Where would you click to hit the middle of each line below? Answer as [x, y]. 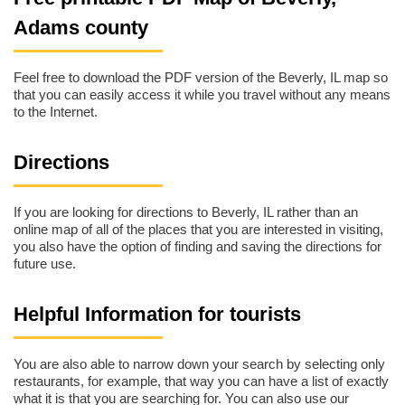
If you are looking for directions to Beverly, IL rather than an [186, 212]
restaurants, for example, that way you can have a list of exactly [201, 381]
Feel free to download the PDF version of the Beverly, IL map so [201, 78]
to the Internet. [56, 112]
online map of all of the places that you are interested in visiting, [198, 230]
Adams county [81, 27]
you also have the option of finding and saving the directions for [198, 247]
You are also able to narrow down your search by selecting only [199, 364]
